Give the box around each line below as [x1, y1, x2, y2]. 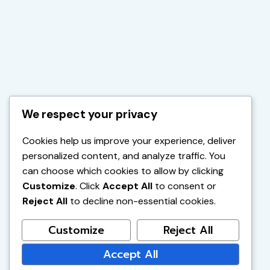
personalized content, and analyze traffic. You [22, 149, 225, 163]
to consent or [152, 180, 216, 193]
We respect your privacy [22, 107, 157, 122]
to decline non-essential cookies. [67, 195, 216, 208]
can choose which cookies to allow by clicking [22, 165, 224, 178]
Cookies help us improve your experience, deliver [22, 134, 236, 148]
